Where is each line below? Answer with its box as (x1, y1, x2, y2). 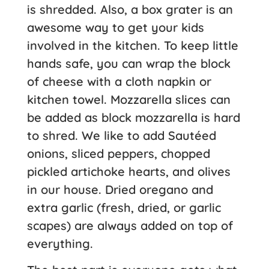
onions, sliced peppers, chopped (27, 145, 210, 161)
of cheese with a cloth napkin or (27, 73, 211, 89)
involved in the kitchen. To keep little (27, 37, 238, 53)
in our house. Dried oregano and (27, 181, 213, 197)
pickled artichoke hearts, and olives (27, 163, 231, 179)
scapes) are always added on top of (27, 217, 233, 233)
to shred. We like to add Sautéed (27, 127, 216, 143)
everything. (27, 235, 93, 251)
